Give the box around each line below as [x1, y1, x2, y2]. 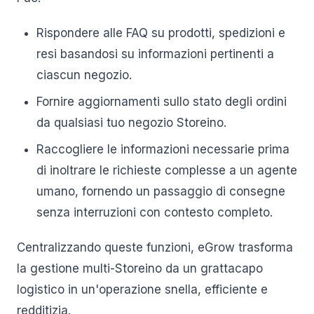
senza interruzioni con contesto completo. [36, 205, 273, 219]
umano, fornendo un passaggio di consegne [36, 184, 285, 198]
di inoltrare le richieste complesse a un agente [36, 163, 297, 177]
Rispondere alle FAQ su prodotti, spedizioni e [36, 26, 285, 40]
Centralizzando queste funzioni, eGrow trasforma [17, 240, 293, 254]
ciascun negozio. [36, 68, 132, 82]
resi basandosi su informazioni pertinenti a [36, 47, 274, 61]
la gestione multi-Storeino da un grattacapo [17, 261, 263, 275]
